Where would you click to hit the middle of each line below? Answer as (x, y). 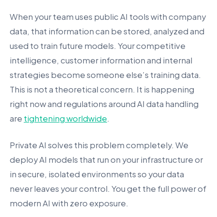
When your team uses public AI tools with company (108, 17)
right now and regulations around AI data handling (104, 104)
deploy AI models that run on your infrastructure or (106, 160)
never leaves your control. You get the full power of (108, 189)
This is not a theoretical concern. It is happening (102, 89)
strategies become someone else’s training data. (105, 75)
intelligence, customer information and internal (101, 60)
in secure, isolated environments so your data (97, 174)
